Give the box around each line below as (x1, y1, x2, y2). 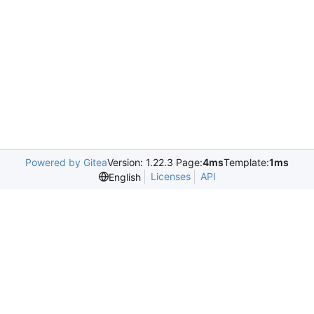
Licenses (150, 170, 191, 182)
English (108, 170, 141, 183)
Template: (224, 156, 269, 168)
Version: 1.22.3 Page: (107, 156, 203, 168)
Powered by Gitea (25, 156, 107, 168)
